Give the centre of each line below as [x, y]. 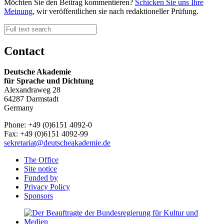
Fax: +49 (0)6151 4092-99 [46, 134]
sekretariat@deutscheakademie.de [57, 143]
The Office [41, 160]
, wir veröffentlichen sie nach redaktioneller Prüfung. [115, 11]
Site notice [40, 169]
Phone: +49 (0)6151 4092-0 [48, 125]
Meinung [18, 11]
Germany [19, 108]
